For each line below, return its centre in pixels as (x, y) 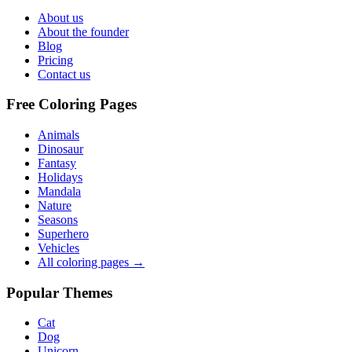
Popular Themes (59, 292)
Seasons (58, 219)
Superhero (63, 233)
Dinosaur (60, 148)
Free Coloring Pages (71, 104)
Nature (55, 205)
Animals (59, 134)
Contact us (64, 74)
